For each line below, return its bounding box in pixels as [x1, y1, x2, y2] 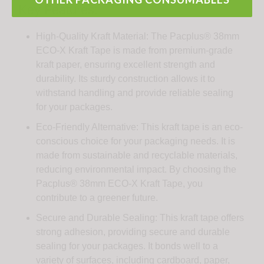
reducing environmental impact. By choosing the [36, 164, 237, 174]
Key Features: [18, 2, 98, 17]
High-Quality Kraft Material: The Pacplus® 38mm [36, 31, 240, 41]
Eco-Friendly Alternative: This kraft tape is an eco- [36, 121, 243, 132]
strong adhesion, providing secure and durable [36, 226, 230, 237]
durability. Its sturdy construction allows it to [36, 73, 216, 84]
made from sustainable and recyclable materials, [36, 150, 238, 160]
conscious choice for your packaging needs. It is [36, 136, 236, 146]
